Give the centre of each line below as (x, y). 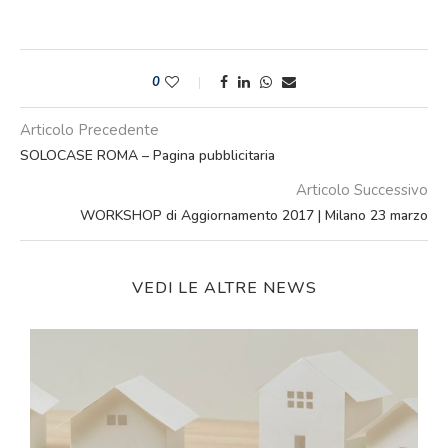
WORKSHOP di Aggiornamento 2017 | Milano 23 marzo (254, 215)
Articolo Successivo (362, 190)
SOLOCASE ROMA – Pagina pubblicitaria (147, 155)
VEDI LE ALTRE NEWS (224, 288)
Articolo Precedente (89, 130)
